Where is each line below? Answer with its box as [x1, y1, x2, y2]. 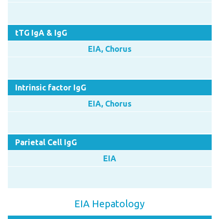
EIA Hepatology [74, 197, 145, 209]
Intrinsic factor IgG [15, 83, 86, 92]
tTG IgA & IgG [15, 28, 67, 37]
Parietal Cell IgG [15, 137, 77, 147]
